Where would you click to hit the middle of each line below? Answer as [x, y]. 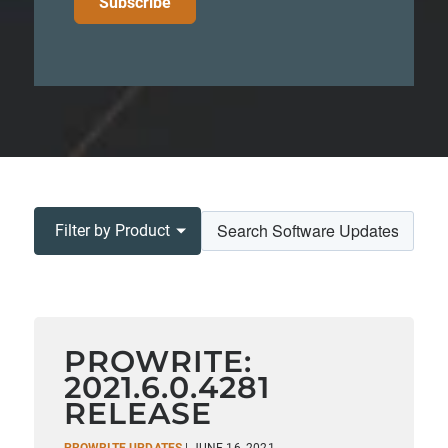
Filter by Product [112, 230]
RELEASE [137, 413]
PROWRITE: [157, 361]
